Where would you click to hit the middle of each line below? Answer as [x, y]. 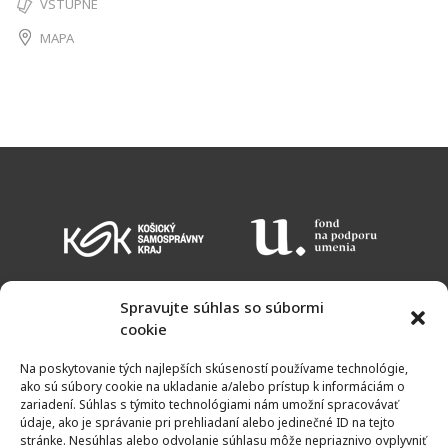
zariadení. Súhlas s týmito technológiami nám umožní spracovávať [209, 404]
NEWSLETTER [85, 383]
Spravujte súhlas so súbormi [222, 307]
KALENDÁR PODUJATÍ [107, 329]
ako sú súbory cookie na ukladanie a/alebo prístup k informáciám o [212, 386]
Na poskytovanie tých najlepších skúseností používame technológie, [214, 368]
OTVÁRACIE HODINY [105, 356]
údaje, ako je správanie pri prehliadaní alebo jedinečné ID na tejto [207, 422]
